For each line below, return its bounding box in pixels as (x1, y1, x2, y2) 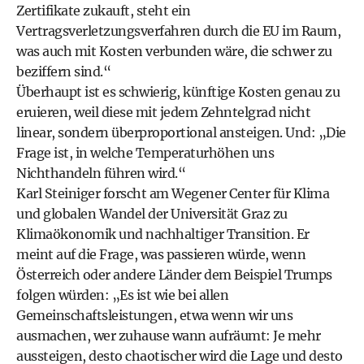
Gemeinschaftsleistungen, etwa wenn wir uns (16, 307, 292, 323)
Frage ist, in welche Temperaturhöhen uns (16, 145, 274, 161)
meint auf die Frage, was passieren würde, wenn (16, 246, 305, 262)
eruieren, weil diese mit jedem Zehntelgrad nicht (16, 104, 310, 120)
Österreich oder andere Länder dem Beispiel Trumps (16, 266, 332, 283)
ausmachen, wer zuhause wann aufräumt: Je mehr (16, 327, 321, 344)
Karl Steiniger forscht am (16, 185, 171, 201)
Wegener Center (171, 185, 270, 201)
